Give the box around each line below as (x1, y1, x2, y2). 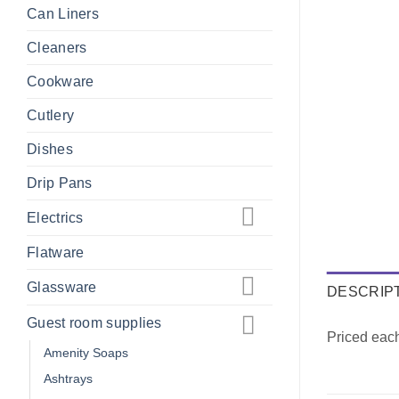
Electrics (27, 210, 84, 226)
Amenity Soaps (44, 345, 128, 360)
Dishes (27, 142, 73, 158)
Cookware (27, 74, 94, 90)
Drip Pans (27, 175, 93, 191)
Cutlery (27, 108, 75, 124)
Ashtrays (44, 370, 93, 386)
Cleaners (27, 40, 87, 56)
